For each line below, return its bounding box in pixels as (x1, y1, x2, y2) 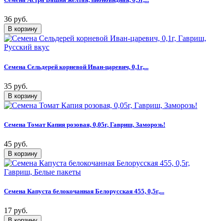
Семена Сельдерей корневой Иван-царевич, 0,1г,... (4, 63, 148, 71)
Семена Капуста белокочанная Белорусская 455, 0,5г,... (4, 187, 164, 195)
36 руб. (4, 15, 28, 24)
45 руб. (4, 140, 28, 148)
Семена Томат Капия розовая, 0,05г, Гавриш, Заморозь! (4, 120, 165, 128)
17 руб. (4, 206, 28, 215)
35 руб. (4, 81, 28, 90)
